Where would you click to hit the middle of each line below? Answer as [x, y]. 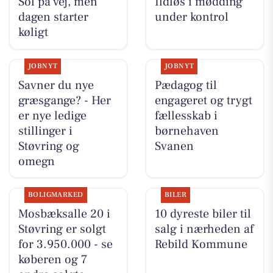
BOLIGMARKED [55, 194]
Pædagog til [186, 85]
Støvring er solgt [62, 229]
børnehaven [186, 131]
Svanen [174, 146]
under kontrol [191, 17]
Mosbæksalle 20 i [64, 214]
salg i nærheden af [204, 229]
